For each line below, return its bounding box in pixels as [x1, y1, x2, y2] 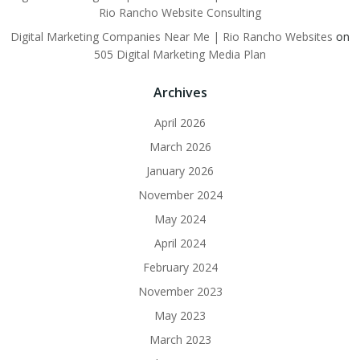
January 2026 [146, 163, 214, 178]
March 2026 [149, 139, 211, 154]
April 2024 [154, 235, 206, 251]
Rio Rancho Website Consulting [99, 5, 261, 20]
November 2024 [137, 187, 223, 202]
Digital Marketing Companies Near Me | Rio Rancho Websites [10, 29, 333, 44]
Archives [153, 84, 207, 101]
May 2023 [154, 308, 206, 323]
